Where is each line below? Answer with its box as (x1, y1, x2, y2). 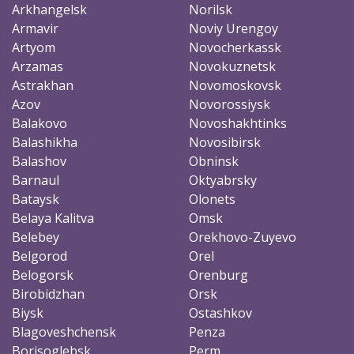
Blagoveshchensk (12, 322, 116, 341)
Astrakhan (12, 76, 73, 94)
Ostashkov (189, 303, 252, 322)
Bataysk (12, 190, 59, 208)
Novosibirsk (189, 133, 261, 151)
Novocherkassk (189, 38, 281, 56)
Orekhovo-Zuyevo (189, 228, 296, 246)
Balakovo (12, 114, 67, 132)
